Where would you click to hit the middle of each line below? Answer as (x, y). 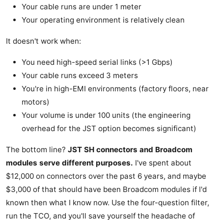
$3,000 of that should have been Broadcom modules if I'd (106, 190)
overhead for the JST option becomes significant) (109, 129)
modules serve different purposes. (69, 163)
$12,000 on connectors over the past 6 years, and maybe (106, 176)
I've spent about (162, 163)
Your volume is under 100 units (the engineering (106, 115)
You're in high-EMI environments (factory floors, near (115, 89)
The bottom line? (37, 150)
